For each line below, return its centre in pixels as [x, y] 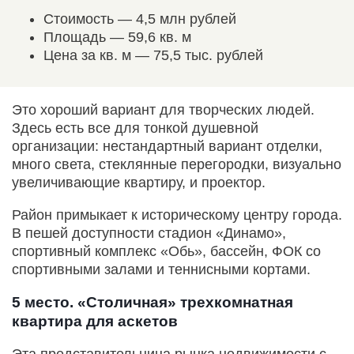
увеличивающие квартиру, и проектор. [139, 183]
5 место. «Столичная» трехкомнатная [153, 303]
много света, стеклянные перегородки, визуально [177, 165]
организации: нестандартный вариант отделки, [167, 147]
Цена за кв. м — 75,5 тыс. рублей [153, 56]
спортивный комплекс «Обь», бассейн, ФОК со [166, 252]
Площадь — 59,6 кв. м [117, 38]
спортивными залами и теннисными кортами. [161, 270]
